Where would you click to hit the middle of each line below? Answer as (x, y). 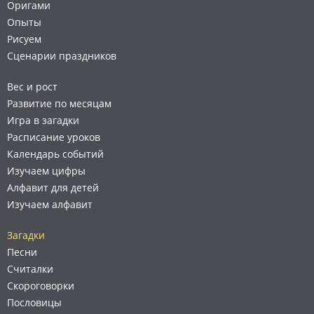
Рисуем (24, 39)
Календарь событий (55, 154)
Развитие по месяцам (59, 103)
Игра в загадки (43, 120)
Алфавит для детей (53, 187)
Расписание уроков (54, 137)
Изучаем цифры (46, 171)
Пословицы (34, 302)
